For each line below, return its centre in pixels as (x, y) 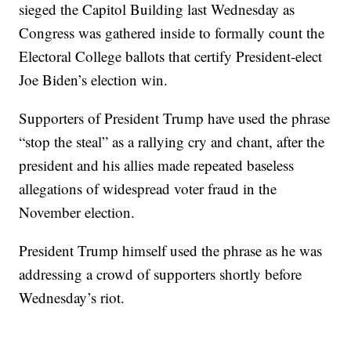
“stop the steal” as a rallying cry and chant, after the (172, 142)
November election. (77, 212)
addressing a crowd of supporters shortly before (161, 274)
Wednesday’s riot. (72, 298)
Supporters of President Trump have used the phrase (175, 118)
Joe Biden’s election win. (94, 80)
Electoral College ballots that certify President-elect (171, 56)
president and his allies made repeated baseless (157, 165)
